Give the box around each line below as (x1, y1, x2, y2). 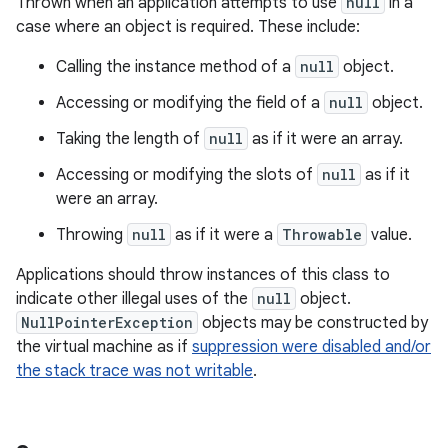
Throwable (282, 225, 362, 244)
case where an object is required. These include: (16, 17, 360, 37)
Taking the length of (56, 129, 204, 149)
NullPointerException (21, 313, 193, 332)
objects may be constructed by (198, 313, 428, 333)
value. (367, 225, 412, 245)
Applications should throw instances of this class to (16, 265, 390, 285)
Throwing (56, 225, 127, 245)
